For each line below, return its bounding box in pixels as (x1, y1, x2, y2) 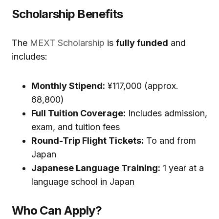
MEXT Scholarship (30, 38, 105, 48)
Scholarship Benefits (12, 7, 123, 22)
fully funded (116, 38, 168, 48)
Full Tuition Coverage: (31, 108, 126, 119)
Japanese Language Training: (31, 163, 160, 174)
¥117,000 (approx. (105, 81, 178, 91)
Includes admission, (126, 108, 207, 119)
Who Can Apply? (12, 203, 102, 218)
